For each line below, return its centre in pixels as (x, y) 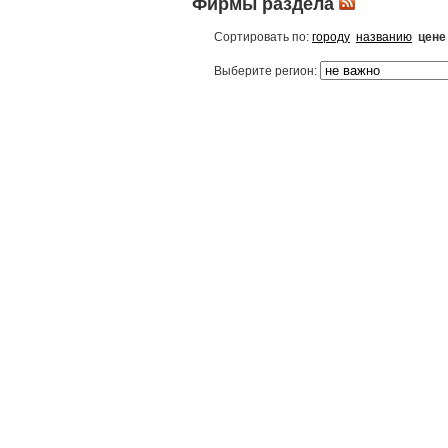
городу (331, 36)
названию (384, 36)
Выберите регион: (267, 70)
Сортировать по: (263, 36)
